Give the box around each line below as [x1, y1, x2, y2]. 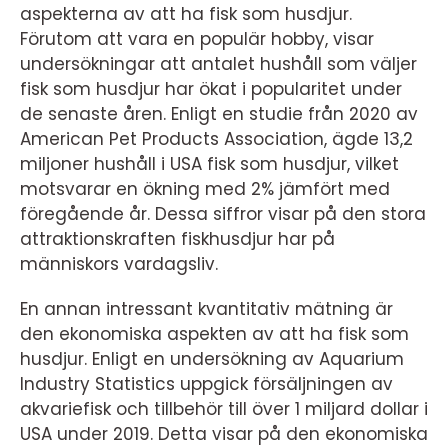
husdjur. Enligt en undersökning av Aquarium [20, 347, 404, 371]
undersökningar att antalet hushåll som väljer [20, 52, 417, 76]
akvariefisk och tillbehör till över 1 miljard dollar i [20, 397, 428, 421]
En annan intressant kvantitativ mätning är [20, 297, 393, 321]
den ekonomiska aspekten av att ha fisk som [20, 322, 409, 346]
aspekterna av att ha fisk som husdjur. [20, 2, 352, 26]
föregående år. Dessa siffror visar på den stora [20, 202, 426, 226]
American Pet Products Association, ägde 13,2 [20, 127, 413, 151]
